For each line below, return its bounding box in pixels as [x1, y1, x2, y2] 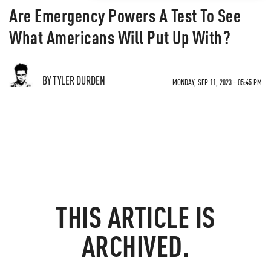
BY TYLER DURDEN [42, 73, 105, 87]
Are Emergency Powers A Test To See [9, 4, 241, 27]
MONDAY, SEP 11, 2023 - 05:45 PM [172, 77, 262, 87]
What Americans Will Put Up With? [9, 25, 230, 48]
